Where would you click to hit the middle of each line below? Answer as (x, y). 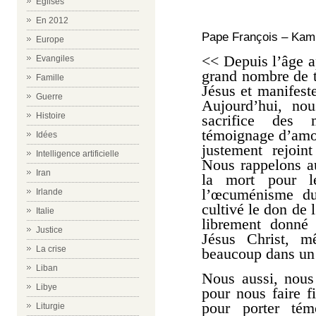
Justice (49, 230)
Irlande (49, 192)
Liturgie (50, 306)
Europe (50, 39)
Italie (45, 211)
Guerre (49, 97)
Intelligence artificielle (78, 154)
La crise (51, 249)
